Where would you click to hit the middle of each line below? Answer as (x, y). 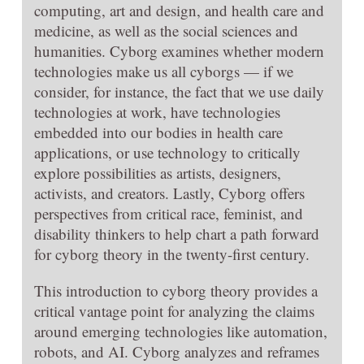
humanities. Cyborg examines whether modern (179, 50)
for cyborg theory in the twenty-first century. (172, 253)
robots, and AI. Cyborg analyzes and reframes (177, 351)
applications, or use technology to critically (167, 152)
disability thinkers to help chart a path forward (177, 233)
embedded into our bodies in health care (158, 132)
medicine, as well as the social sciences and (166, 30)
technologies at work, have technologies (157, 111)
